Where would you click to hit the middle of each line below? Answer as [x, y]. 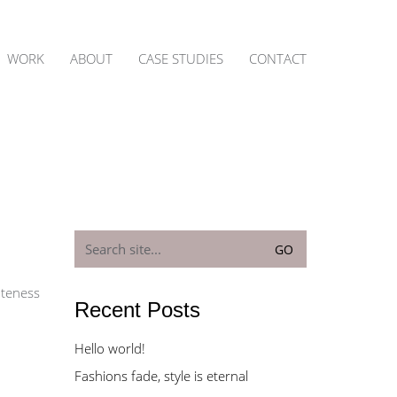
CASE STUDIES [181, 58]
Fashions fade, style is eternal [161, 376]
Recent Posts [137, 310]
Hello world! [109, 348]
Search [93, 237]
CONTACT [278, 58]
